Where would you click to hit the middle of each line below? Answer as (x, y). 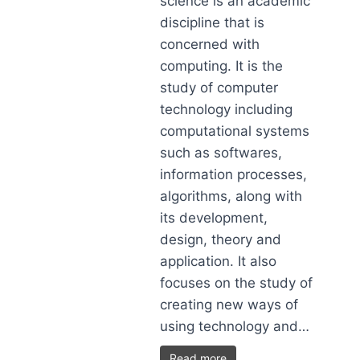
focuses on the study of (237, 283)
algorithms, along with (231, 196)
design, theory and (221, 239)
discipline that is (213, 22)
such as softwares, (221, 153)
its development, (214, 218)
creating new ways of (229, 305)
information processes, (234, 174)
